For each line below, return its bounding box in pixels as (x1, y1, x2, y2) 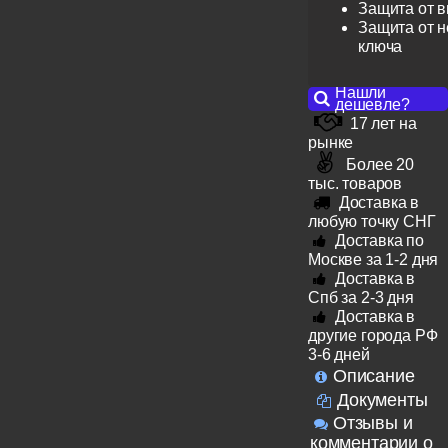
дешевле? (334, 96, 410, 114)
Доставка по (334, 232, 425, 250)
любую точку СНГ (308, 213, 436, 231)
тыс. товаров (308, 175, 403, 193)
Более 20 (346, 156, 415, 174)
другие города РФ (308, 327, 438, 345)
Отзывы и (332, 412, 413, 434)
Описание (332, 365, 415, 387)
